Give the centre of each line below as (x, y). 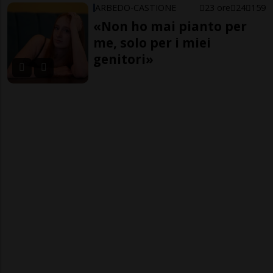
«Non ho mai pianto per (170, 26)
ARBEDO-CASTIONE (136, 7)
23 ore (217, 7)
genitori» (124, 59)
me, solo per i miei (152, 42)
